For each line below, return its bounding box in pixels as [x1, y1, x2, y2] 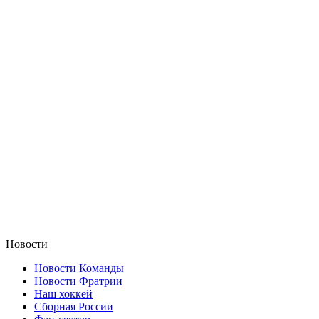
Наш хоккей [34, 287, 93, 300]
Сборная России [34, 300, 113, 313]
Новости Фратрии [34, 274, 122, 287]
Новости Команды [34, 261, 124, 274]
